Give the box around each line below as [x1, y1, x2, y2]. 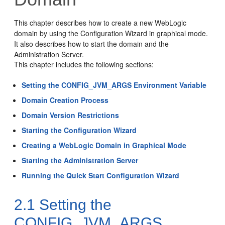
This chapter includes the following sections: [14, 59, 154, 69]
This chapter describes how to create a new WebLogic [14, 18, 187, 28]
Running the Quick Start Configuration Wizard [22, 170, 180, 180]
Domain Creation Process [22, 95, 109, 105]
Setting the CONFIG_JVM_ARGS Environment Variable [22, 80, 207, 90]
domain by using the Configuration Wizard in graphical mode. [14, 28, 208, 38]
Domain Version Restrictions [22, 110, 120, 120]
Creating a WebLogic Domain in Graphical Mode [22, 140, 187, 150]
